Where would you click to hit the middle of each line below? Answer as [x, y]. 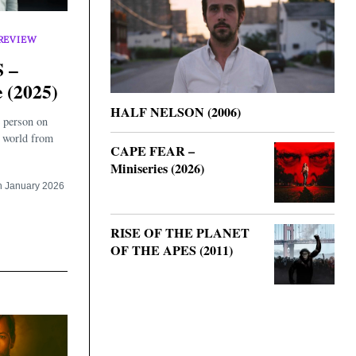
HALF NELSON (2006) [176, 112]
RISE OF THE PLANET [180, 233]
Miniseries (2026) [157, 169]
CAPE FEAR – [153, 151]
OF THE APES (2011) [172, 251]
